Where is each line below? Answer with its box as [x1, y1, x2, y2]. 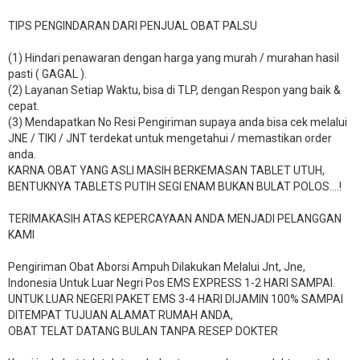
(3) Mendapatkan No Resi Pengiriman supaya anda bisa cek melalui [8, 116, 347, 129]
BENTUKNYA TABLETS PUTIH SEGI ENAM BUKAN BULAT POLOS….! [8, 180, 342, 194]
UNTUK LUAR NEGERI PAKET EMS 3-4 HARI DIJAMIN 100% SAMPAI [8, 292, 343, 306]
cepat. [8, 100, 39, 113]
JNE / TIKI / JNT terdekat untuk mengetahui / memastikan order [8, 132, 332, 145]
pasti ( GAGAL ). [8, 67, 87, 81]
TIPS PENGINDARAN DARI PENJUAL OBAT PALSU [8, 19, 257, 33]
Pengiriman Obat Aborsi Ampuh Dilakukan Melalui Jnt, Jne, [8, 260, 305, 274]
